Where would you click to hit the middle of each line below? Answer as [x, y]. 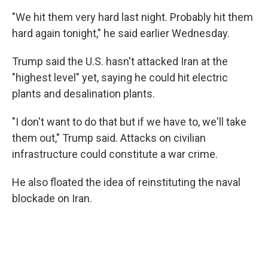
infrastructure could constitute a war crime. [115, 154]
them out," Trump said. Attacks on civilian [109, 138]
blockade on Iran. [52, 198]
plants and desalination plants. [83, 94]
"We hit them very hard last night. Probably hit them [133, 17]
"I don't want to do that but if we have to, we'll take [129, 122]
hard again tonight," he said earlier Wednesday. [121, 33]
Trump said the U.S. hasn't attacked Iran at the [120, 61]
